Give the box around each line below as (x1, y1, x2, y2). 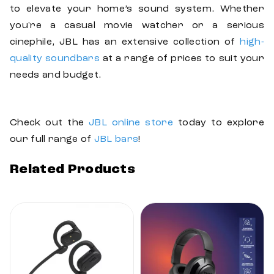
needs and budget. (10, 70, 102, 81)
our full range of (10, 135, 94, 145)
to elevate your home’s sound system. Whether (10, 4, 264, 15)
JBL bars (94, 135, 139, 145)
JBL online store (88, 118, 174, 128)
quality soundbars (10, 54, 100, 64)
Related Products (10, 163, 136, 177)
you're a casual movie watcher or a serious (10, 21, 264, 31)
